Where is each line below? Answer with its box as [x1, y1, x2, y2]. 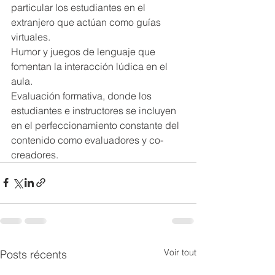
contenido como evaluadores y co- [11, 133, 163, 146]
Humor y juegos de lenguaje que [11, 45, 158, 58]
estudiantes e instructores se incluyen [11, 104, 179, 117]
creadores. [11, 148, 58, 161]
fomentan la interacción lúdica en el [11, 60, 170, 72]
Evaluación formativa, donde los [11, 89, 154, 102]
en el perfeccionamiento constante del [11, 118, 182, 131]
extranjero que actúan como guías [11, 15, 163, 28]
